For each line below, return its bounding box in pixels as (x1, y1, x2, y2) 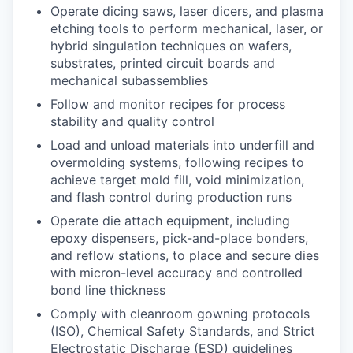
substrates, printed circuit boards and (50, 54, 275, 71)
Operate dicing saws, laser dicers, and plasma (50, 2, 324, 19)
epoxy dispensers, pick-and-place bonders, (50, 229, 308, 246)
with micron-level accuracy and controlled (50, 264, 303, 281)
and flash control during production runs (50, 188, 292, 205)
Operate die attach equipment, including (50, 212, 290, 229)
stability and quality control (50, 113, 214, 129)
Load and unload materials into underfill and (50, 136, 314, 153)
